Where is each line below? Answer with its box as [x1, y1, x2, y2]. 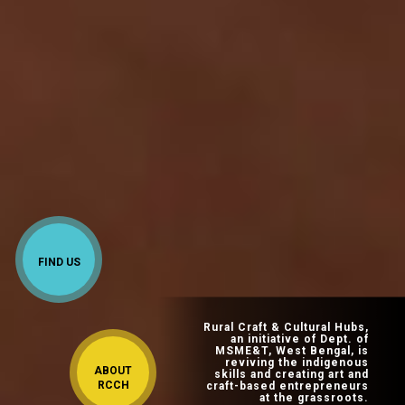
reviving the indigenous [225, 355, 369, 369]
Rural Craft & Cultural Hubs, [203, 320, 369, 334]
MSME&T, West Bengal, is [215, 344, 369, 357]
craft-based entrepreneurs [206, 379, 369, 392]
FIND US [37, 256, 80, 269]
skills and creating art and [214, 367, 369, 381]
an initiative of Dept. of [231, 332, 369, 345]
